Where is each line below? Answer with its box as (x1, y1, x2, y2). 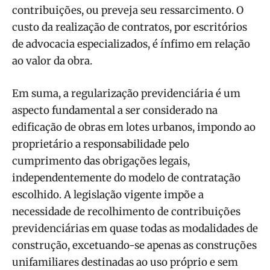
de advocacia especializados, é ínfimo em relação (12, 37, 250, 51)
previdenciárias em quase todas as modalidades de (12, 221, 258, 235)
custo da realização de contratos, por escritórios (12, 20, 247, 34)
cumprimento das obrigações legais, (12, 154, 190, 168)
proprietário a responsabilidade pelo (12, 137, 189, 151)
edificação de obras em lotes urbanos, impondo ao (12, 120, 256, 134)
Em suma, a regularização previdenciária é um (12, 86, 240, 100)
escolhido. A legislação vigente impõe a (12, 187, 204, 201)
